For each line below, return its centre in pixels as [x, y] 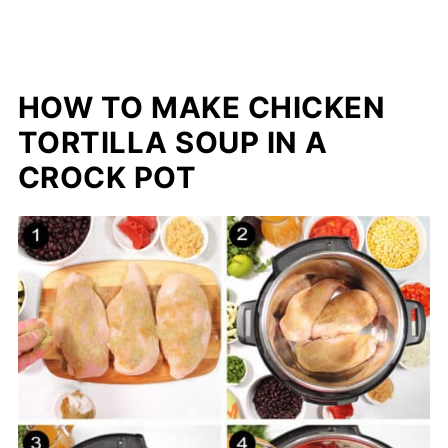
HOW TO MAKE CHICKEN [201, 107]
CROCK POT [107, 177]
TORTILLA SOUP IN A [172, 142]
